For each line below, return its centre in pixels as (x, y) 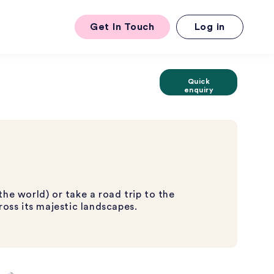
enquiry (199, 90)
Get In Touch (122, 27)
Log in (209, 27)
